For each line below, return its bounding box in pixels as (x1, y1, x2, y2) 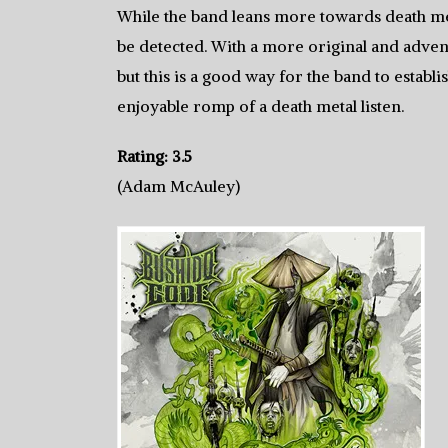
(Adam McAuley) (117, 176, 240, 196)
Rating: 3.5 (117, 146, 192, 166)
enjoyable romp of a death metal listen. (117, 96, 404, 116)
